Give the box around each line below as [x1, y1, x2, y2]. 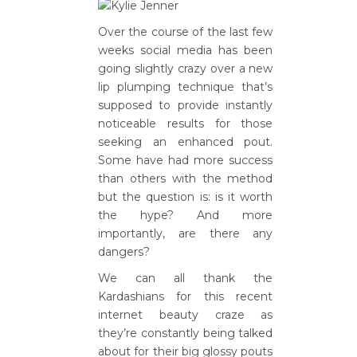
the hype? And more [98, 208, 273, 222]
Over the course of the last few [98, 25, 273, 39]
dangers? [98, 245, 150, 259]
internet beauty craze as [98, 308, 273, 322]
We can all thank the [98, 271, 273, 285]
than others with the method [98, 171, 273, 186]
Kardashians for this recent [98, 289, 273, 304]
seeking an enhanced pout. [98, 135, 273, 149]
